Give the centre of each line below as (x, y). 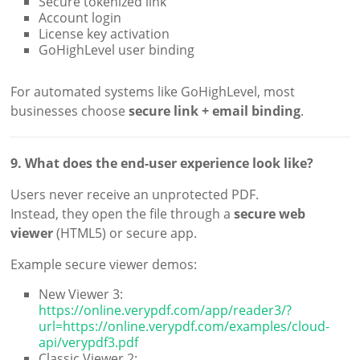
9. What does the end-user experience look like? (162, 164)
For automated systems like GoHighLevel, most (153, 92)
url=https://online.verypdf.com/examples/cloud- (184, 327)
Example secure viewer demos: (104, 265)
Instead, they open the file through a (123, 214)
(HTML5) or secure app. (125, 233)
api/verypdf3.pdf (89, 343)
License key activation (104, 34)
